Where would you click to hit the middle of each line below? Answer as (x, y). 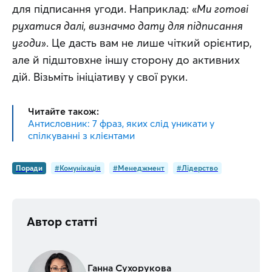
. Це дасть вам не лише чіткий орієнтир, (149, 43)
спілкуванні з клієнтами (81, 135)
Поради (29, 168)
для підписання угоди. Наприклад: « (104, 9)
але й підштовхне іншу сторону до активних (126, 60)
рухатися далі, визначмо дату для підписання (127, 26)
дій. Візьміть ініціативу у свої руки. (100, 77)
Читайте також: (63, 111)
